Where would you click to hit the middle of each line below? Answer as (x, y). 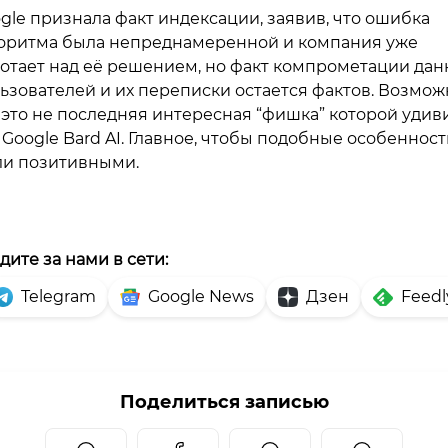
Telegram (58, 296)
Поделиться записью (224, 402)
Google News (201, 296)
